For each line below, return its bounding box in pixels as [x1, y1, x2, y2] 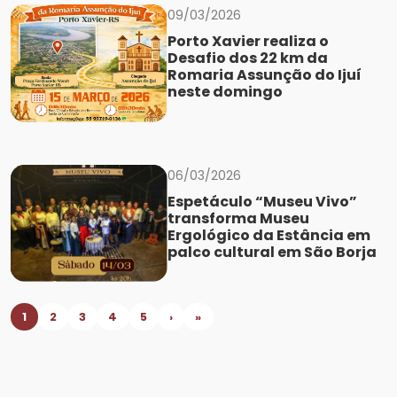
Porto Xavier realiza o [167, 31, 329, 52]
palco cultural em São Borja [167, 241, 377, 262]
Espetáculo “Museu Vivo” [167, 191, 357, 212]
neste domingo [167, 82, 283, 103]
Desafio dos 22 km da [167, 48, 328, 69]
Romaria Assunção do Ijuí [167, 65, 362, 86]
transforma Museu [167, 207, 309, 229]
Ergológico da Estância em [167, 224, 370, 245]
